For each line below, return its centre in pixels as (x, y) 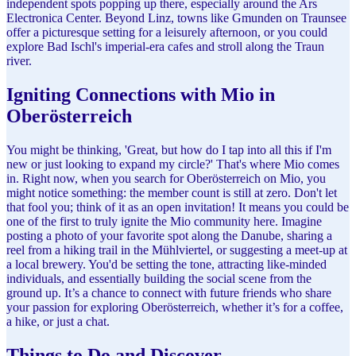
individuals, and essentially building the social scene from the (159, 278)
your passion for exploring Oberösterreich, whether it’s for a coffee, (175, 307)
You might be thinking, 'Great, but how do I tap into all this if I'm (169, 149)
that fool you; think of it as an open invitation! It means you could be (178, 207)
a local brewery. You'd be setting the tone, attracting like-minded (166, 264)
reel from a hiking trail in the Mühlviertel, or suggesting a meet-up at (177, 250)
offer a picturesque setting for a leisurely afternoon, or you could (167, 32)
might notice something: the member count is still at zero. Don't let (172, 192)
